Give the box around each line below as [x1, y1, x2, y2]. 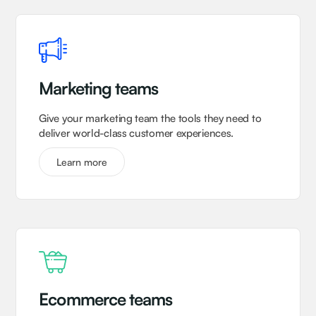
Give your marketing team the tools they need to [39, 111, 262, 125]
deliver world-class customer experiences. [39, 126, 234, 140]
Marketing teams [39, 77, 158, 99]
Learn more [56, 155, 108, 168]
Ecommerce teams [39, 288, 172, 310]
